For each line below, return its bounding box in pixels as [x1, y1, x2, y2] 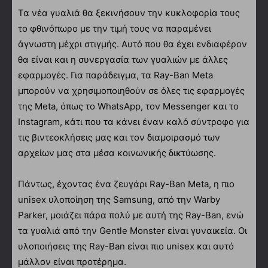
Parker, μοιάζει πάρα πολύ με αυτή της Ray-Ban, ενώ [18, 209, 243, 221]
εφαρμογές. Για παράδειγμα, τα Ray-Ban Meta [18, 69, 213, 81]
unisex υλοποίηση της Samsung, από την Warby [18, 193, 220, 205]
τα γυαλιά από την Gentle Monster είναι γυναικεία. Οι [18, 224, 247, 236]
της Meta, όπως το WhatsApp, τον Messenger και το [18, 100, 239, 112]
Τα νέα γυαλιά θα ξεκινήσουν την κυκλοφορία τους [18, 7, 240, 19]
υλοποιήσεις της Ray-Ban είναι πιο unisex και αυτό [18, 240, 234, 252]
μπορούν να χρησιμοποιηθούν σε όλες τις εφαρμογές [18, 84, 245, 96]
